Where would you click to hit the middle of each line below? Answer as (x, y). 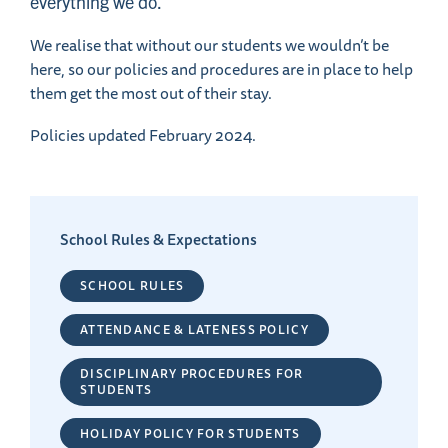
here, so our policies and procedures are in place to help (221, 70)
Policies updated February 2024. (143, 136)
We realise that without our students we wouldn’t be (209, 46)
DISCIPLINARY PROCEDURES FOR (192, 374)
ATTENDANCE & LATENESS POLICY (194, 330)
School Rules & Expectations (158, 240)
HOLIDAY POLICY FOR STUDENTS (190, 434)
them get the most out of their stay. (151, 94)
